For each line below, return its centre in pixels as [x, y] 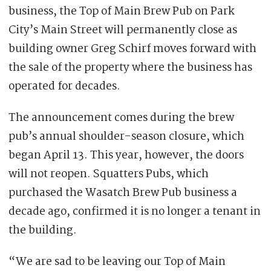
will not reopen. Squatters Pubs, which [109, 174]
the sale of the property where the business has [130, 67]
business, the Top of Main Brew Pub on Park [122, 11]
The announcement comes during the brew [121, 118]
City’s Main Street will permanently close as [123, 30]
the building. [43, 230]
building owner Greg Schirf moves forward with [132, 49]
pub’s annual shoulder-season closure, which [126, 136]
